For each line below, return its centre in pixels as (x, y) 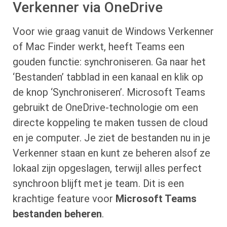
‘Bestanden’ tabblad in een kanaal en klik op (108, 77)
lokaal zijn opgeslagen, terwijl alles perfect (107, 168)
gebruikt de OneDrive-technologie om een (105, 108)
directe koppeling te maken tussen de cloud (110, 123)
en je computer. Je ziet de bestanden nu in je (111, 138)
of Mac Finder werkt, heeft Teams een (99, 47)
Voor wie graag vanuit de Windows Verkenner (113, 32)
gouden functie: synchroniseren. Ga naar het (109, 62)
